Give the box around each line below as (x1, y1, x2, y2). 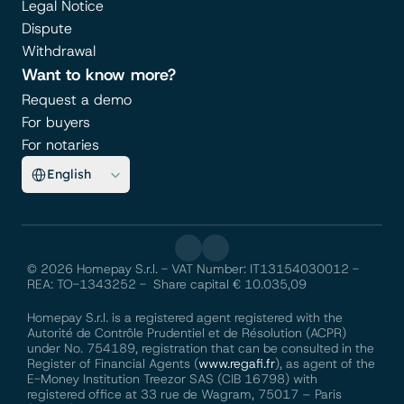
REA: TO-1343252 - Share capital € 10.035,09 (27, 276, 307, 292)
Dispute (22, 19, 72, 38)
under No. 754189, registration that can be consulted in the (27, 340, 374, 356)
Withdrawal (22, 41, 96, 60)
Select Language (21, 155, 105, 168)
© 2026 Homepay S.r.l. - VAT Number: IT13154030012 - (27, 261, 359, 277)
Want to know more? (22, 64, 176, 86)
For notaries (22, 135, 99, 154)
